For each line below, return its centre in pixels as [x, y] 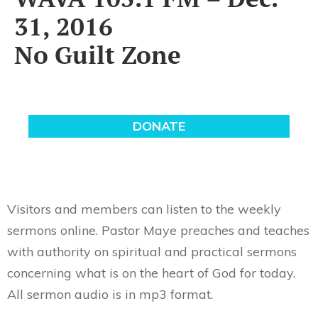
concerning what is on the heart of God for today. [151, 273]
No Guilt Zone [98, 55]
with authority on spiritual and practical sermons [152, 252]
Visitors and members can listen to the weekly [144, 209]
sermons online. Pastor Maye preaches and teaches [158, 230]
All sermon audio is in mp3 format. [110, 294]
